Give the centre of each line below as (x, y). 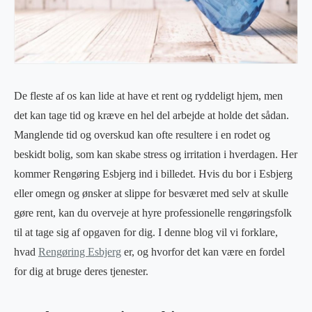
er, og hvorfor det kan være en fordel (203, 251)
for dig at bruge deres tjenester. (81, 271)
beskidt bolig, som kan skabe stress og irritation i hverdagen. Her (156, 154)
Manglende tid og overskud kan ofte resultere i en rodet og (142, 134)
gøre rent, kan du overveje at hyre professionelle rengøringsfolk (153, 212)
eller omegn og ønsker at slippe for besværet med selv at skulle (151, 193)
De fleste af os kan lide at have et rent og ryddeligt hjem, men (148, 95)
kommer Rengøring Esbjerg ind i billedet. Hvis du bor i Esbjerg (153, 173)
